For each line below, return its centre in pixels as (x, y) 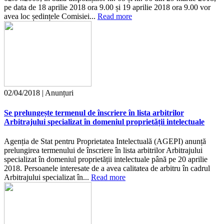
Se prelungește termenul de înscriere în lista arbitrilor (94, 112)
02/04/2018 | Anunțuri (39, 93)
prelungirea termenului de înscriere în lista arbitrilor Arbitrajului (103, 150)
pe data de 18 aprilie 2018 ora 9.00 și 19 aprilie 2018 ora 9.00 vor (107, 7)
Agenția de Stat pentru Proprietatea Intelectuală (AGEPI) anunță (105, 141)
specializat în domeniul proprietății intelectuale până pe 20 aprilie (106, 159)
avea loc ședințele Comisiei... (51, 16)
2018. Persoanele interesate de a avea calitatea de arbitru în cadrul (107, 168)
